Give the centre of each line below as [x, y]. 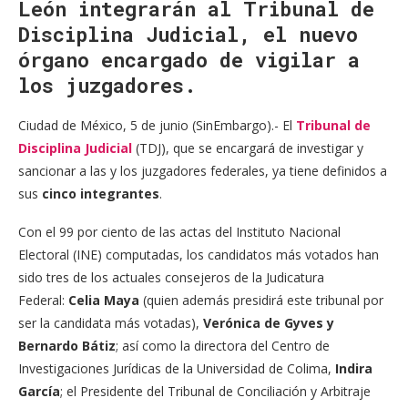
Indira [354, 369]
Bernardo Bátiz [67, 346]
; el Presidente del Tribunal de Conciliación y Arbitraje [215, 392]
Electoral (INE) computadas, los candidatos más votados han [199, 255]
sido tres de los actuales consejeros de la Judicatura [171, 278]
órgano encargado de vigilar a [189, 60]
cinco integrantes [101, 194]
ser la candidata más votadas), [111, 323]
